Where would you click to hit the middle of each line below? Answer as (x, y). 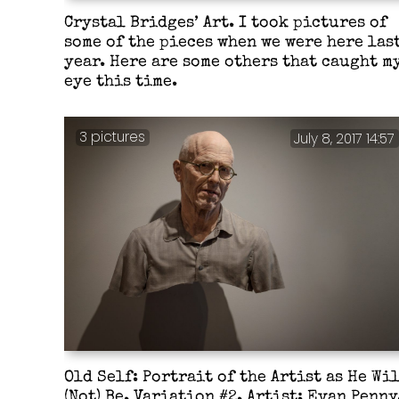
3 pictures (113, 136)
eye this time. (120, 83)
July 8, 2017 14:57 (345, 138)
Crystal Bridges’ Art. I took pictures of (225, 24)
